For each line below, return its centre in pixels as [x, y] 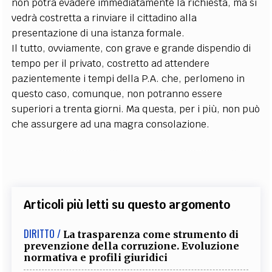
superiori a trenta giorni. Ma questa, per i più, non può [136, 109]
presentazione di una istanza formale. [98, 33]
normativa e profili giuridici [96, 257]
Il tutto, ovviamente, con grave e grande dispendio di [131, 48]
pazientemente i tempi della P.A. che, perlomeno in [128, 79]
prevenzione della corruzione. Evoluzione [132, 246]
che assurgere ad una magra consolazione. [111, 124]
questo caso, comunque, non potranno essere [117, 94]
